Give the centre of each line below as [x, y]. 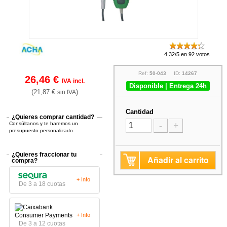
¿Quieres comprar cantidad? [53, 117]
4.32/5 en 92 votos [187, 54]
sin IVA [66, 92]
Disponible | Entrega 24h [168, 86]
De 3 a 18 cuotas [42, 184]
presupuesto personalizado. [42, 130]
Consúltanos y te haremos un [44, 123]
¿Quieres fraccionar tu [44, 154]
